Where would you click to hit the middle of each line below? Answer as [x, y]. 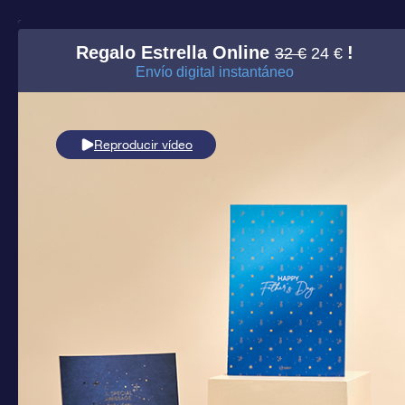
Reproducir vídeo [143, 145]
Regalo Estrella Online [175, 52]
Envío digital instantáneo [214, 72]
